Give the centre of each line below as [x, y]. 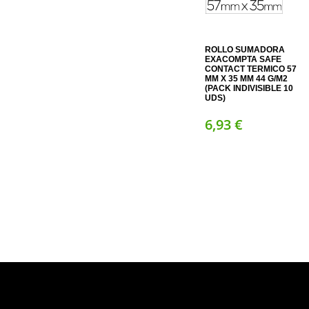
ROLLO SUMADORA [245, 49]
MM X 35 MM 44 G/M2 [246, 78]
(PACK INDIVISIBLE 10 [249, 88]
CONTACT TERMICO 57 [251, 69]
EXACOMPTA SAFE [243, 59]
